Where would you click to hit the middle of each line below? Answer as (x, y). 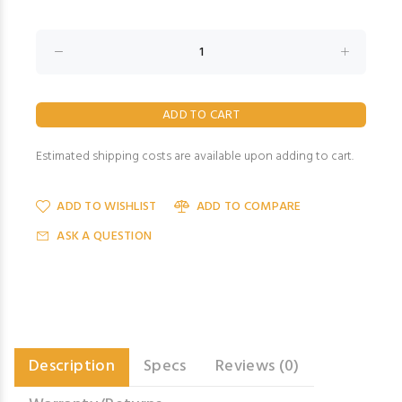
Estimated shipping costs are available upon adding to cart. (195, 157)
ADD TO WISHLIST (107, 207)
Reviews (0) (257, 367)
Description (72, 367)
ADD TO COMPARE (249, 207)
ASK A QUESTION (105, 236)
